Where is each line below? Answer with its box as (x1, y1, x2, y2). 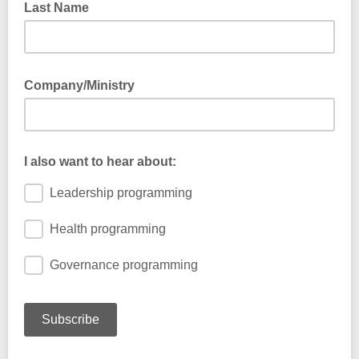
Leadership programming (50, 186, 192, 200)
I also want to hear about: (24, 155, 176, 168)
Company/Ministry (24, 79, 138, 92)
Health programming (50, 222, 166, 236)
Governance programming (50, 258, 198, 272)
